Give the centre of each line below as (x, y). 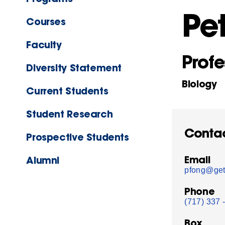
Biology (199, 84)
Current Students (67, 91)
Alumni (43, 160)
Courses (46, 22)
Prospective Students (78, 137)
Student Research (70, 114)
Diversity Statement (74, 68)
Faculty (44, 45)
